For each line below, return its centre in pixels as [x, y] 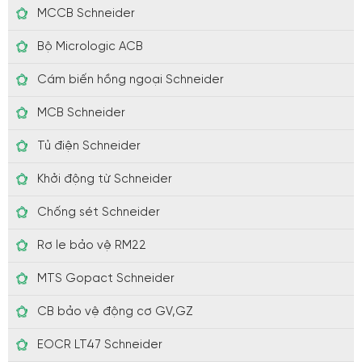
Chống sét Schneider [99, 212]
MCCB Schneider [86, 13]
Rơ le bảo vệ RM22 [92, 245]
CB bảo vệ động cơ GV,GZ [115, 311]
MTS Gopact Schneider [106, 278]
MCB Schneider [81, 113]
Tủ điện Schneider [89, 146]
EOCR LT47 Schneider [100, 345]
